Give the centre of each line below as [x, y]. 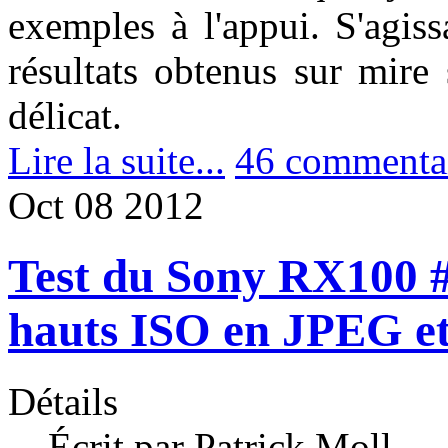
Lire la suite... [116, 160]
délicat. [65, 115]
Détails [63, 401]
